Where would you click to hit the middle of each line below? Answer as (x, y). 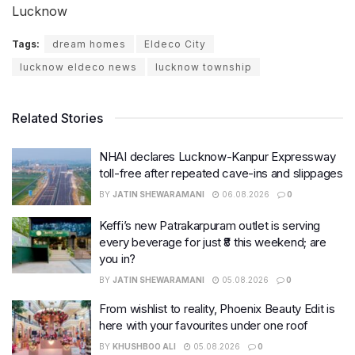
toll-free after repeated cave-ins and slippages (221, 174)
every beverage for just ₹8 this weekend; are (213, 242)
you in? (117, 258)
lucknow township (204, 67)
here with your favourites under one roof (204, 325)
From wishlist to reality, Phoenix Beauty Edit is (217, 308)
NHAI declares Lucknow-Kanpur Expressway (218, 157)
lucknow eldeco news (78, 67)
